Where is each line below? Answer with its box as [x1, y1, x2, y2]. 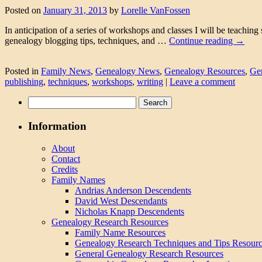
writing [137, 76, 163, 87]
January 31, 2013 [43, 5, 107, 15]
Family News [41, 65, 91, 76]
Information [28, 119, 87, 132]
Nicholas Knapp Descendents [75, 206, 184, 217]
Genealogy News [95, 65, 160, 76]
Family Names [51, 175, 105, 185]
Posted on [5, 5, 41, 15]
